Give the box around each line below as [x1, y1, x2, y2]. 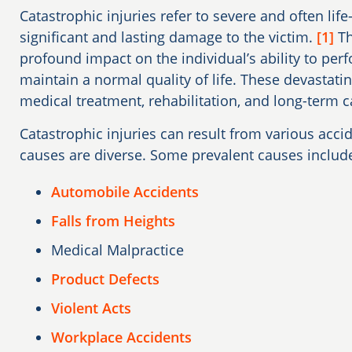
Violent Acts [51, 298, 131, 317]
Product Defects [51, 269, 159, 288]
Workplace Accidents [51, 327, 192, 346]
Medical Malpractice [51, 240, 184, 259]
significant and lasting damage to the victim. [20, 27, 317, 46]
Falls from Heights [51, 211, 175, 230]
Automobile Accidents [51, 181, 199, 201]
